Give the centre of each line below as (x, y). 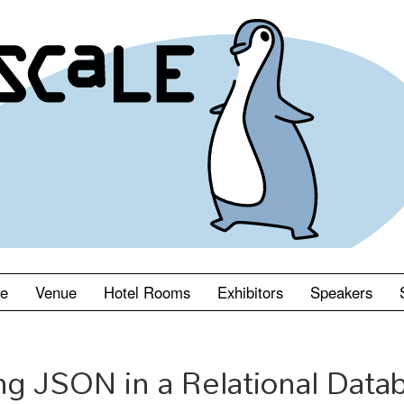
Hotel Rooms (147, 292)
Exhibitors (250, 292)
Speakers (341, 292)
